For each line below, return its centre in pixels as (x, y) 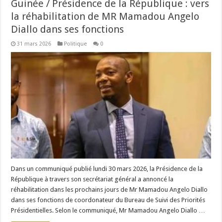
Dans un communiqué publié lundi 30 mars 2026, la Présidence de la (107, 168)
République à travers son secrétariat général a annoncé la (92, 179)
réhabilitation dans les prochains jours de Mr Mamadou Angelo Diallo (110, 189)
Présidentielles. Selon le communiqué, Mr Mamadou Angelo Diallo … (108, 210)
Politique (76, 44)
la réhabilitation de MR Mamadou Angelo (105, 16)
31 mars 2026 (34, 44)
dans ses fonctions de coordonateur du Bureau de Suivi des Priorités (108, 200)
